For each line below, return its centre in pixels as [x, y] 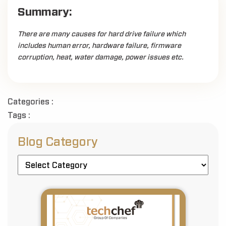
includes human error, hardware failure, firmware [99, 46]
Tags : [19, 116]
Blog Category [58, 142]
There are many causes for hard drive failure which [102, 34]
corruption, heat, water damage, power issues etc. [101, 58]
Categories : [31, 102]
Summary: [45, 12]
